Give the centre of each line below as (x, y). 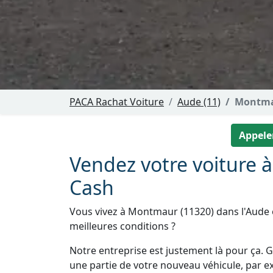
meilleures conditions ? (122, 226)
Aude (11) (199, 102)
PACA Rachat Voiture (117, 102)
